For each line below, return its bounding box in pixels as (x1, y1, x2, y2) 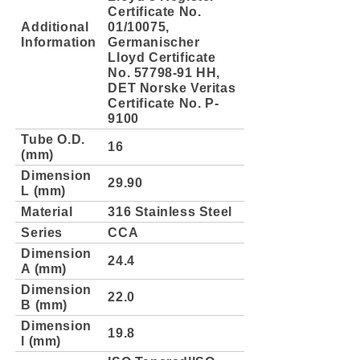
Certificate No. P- (108, 95, 219, 110)
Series (21, 224, 63, 239)
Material (21, 203, 73, 219)
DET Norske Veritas (108, 80, 236, 95)
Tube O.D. (21, 131, 85, 146)
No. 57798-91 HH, (108, 64, 220, 80)
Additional (21, 18, 89, 34)
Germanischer (108, 34, 200, 49)
